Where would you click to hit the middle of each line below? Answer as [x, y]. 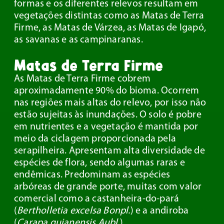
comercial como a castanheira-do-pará [97, 199]
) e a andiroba [159, 211]
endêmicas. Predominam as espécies [92, 175]
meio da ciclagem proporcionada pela [95, 139]
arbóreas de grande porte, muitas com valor [108, 187]
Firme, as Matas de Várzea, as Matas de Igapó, [110, 28]
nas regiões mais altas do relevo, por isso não [110, 103]
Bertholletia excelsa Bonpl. [74, 211]
